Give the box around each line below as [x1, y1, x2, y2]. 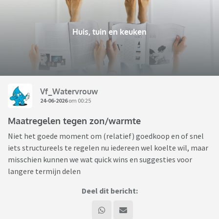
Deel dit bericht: [81, 186, 138, 196]
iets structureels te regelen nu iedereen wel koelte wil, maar [8, 143, 208, 153]
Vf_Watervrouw [40, 86, 98, 96]
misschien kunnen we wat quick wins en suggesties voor [8, 154, 192, 165]
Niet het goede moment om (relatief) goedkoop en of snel [8, 131, 204, 141]
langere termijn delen [8, 166, 81, 176]
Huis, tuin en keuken [72, 27, 147, 37]
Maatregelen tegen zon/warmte [8, 115, 141, 127]
